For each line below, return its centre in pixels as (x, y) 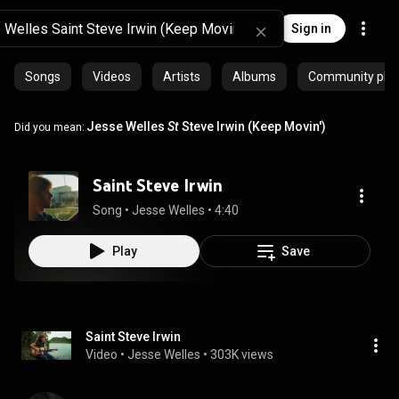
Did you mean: (49, 127)
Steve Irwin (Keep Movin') (252, 126)
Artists (182, 77)
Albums (254, 77)
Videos (112, 77)
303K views (242, 354)
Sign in (311, 28)
